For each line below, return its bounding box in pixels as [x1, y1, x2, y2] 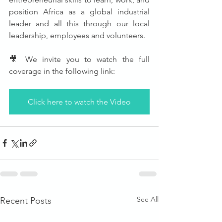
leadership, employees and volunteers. [9, 30, 145, 40]
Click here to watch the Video [28, 97, 131, 107]
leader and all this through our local [9, 18, 150, 28]
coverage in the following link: [9, 66, 115, 76]
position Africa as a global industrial [9, 6, 150, 16]
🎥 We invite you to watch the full [9, 54, 150, 64]
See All [137, 194, 159, 204]
